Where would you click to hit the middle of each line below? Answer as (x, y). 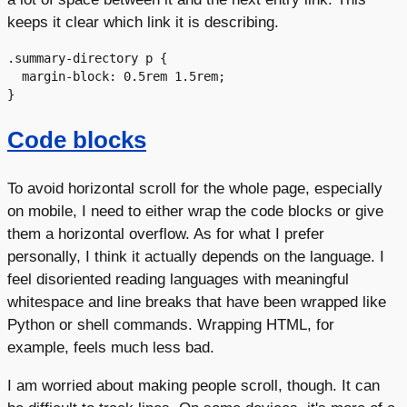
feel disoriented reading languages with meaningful (178, 278)
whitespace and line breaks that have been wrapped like (197, 301)
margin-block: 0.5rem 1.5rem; (15, 77)
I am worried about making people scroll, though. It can (194, 386)
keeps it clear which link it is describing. (143, 21)
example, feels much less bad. (111, 347)
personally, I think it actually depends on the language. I (196, 256)
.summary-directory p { (87, 59)
